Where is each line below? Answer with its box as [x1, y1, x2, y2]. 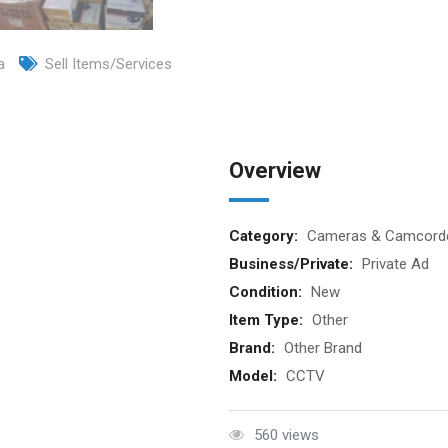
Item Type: [228, 311, 307, 329]
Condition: [228, 283, 306, 301]
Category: [228, 227, 302, 245]
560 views [253, 426, 319, 444]
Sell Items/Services [45, 55, 172, 73]
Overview [228, 158, 321, 183]
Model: [228, 367, 281, 385]
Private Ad [361, 255, 429, 273]
